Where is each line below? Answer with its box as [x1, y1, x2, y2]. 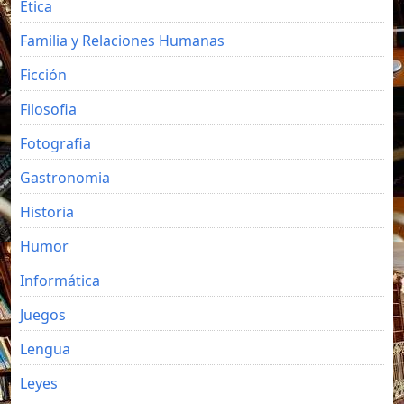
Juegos [20, 305, 66, 325]
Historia [20, 202, 74, 222]
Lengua [20, 339, 70, 359]
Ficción [20, 65, 67, 85]
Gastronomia [20, 168, 110, 188]
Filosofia [20, 99, 77, 119]
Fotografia [20, 133, 91, 153]
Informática [20, 271, 100, 290]
